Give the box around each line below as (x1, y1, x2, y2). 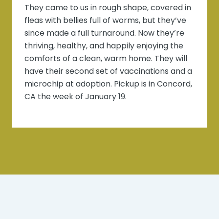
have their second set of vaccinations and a (24, 66, 193, 77)
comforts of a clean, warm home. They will (24, 53, 188, 65)
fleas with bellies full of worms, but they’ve (24, 15, 187, 26)
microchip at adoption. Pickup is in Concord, (24, 78, 193, 90)
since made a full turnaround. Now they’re (24, 27, 185, 39)
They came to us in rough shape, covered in (24, 2, 192, 14)
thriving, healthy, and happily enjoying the (24, 40, 184, 52)
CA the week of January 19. (24, 91, 127, 103)
